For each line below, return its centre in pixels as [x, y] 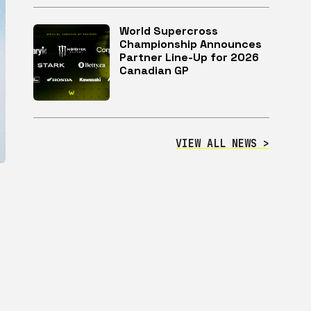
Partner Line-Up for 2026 [189, 57]
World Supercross [169, 31]
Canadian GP [154, 70]
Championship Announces [191, 44]
